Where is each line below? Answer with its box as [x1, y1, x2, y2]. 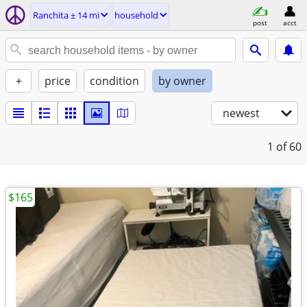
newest [223, 106, 260, 121]
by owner [158, 73, 206, 88]
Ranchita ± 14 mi [33, 9, 99, 21]
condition [90, 73, 139, 88]
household [114, 9, 158, 21]
